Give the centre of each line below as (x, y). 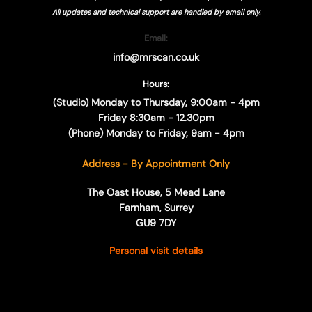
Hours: (156, 84)
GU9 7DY (156, 223)
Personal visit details (156, 251)
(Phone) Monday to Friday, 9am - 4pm (156, 133)
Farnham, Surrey (156, 207)
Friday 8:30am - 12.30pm (156, 118)
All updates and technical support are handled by (138, 11)
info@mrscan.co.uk (156, 57)
